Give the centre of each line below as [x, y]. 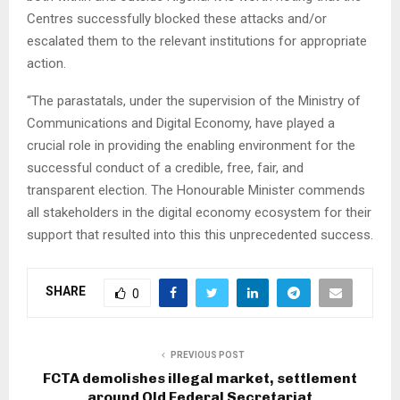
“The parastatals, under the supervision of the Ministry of [194, 100]
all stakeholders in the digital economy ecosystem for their [199, 212]
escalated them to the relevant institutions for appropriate [197, 41]
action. [46, 63]
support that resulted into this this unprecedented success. [200, 234]
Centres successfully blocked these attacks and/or [177, 18]
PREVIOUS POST [207, 354]
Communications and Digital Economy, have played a [181, 123]
